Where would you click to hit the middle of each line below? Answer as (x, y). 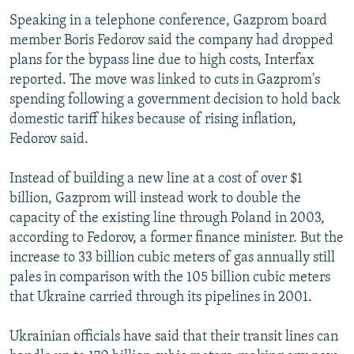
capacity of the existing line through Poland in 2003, (167, 218)
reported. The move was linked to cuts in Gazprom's (165, 80)
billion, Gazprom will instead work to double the (155, 198)
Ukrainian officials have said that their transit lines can (174, 337)
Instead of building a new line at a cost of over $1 (156, 179)
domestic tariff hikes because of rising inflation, (153, 119)
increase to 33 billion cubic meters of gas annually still (172, 258)
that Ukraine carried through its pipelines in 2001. (161, 297)
